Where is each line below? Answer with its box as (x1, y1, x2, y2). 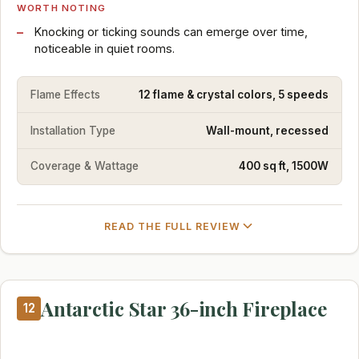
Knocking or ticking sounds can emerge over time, (34, 25, 308, 39)
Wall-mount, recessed (206, 123, 329, 137)
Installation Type (30, 123, 115, 137)
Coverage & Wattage (30, 159, 139, 173)
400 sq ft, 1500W (239, 159, 329, 173)
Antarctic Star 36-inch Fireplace (41, 295, 327, 321)
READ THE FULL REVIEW (103, 220, 241, 232)
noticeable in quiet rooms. (34, 42, 175, 56)
